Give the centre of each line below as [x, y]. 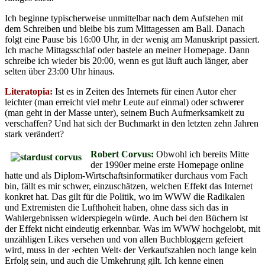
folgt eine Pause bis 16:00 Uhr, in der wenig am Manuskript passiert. [132, 39]
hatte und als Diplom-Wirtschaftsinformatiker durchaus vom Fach [126, 175]
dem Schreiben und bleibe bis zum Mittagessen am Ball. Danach [125, 28]
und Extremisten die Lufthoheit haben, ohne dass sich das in [117, 207]
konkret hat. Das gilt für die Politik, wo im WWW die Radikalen [125, 196]
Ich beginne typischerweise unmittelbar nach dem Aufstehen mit [124, 18]
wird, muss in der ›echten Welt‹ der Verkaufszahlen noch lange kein [131, 250]
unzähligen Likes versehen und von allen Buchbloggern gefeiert [124, 239]
